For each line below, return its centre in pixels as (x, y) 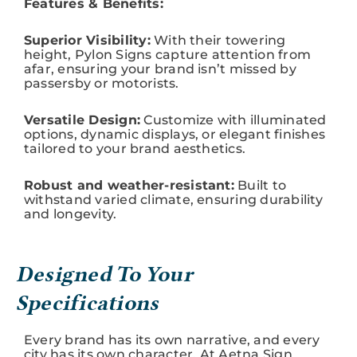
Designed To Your (104, 274)
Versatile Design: (82, 120)
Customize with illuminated (233, 120)
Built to (260, 185)
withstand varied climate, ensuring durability (173, 199)
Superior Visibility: (87, 40)
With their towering (218, 40)
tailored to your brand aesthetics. (135, 148)
